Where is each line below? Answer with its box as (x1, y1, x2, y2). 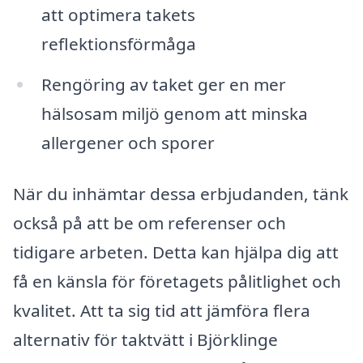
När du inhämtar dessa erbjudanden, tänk (13, 182, 348, 206)
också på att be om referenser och (13, 211, 286, 235)
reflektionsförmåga (41, 32, 196, 55)
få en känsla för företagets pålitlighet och (13, 270, 341, 293)
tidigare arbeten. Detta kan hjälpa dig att (13, 241, 339, 264)
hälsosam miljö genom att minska (41, 101, 308, 125)
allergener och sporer (41, 130, 215, 154)
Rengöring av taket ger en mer (41, 72, 286, 96)
